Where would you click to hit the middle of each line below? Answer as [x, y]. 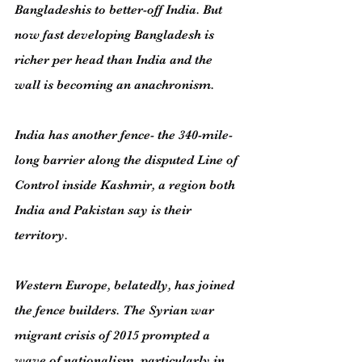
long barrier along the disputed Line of [128, 160]
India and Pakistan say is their [105, 210]
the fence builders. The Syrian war [116, 310]
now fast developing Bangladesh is [116, 35]
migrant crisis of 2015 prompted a [114, 335]
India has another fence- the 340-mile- [124, 135]
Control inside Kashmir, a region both [126, 185]
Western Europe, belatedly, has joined [126, 285]
